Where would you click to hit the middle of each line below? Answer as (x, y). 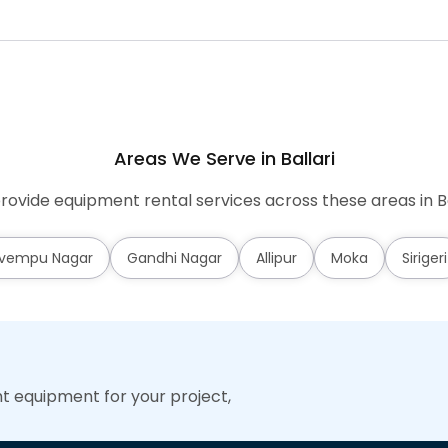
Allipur (276, 258)
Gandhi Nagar (174, 258)
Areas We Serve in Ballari (224, 158)
